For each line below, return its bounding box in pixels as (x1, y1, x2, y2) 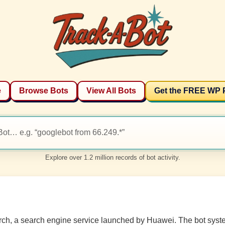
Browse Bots (19, 86, 68, 95)
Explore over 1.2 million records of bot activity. (45, 153, 180, 161)
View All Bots (86, 86, 136, 95)
